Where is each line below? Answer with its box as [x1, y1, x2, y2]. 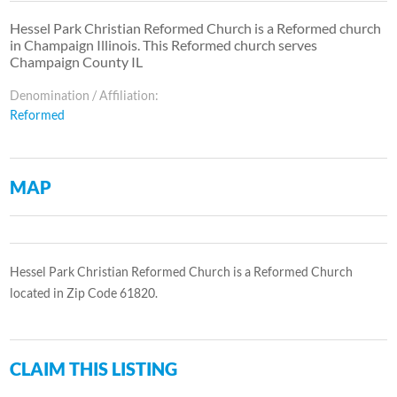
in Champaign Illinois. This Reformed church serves [10, 35, 318, 53]
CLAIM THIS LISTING [10, 357, 178, 379]
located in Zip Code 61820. [10, 284, 159, 300]
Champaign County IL [10, 52, 144, 70]
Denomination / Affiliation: [10, 87, 160, 103]
